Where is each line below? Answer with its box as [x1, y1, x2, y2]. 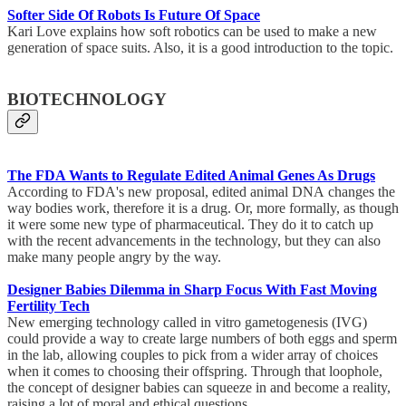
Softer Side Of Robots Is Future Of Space [7, 7, 260, 24]
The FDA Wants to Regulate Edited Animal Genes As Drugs [7, 167, 375, 183]
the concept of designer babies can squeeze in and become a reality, [7, 379, 391, 395]
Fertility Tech [7, 297, 90, 314]
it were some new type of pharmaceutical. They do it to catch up [7, 216, 373, 232]
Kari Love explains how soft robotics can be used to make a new [7, 24, 377, 40]
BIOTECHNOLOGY [7, 89, 167, 109]
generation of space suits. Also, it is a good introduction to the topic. [7, 40, 393, 56]
